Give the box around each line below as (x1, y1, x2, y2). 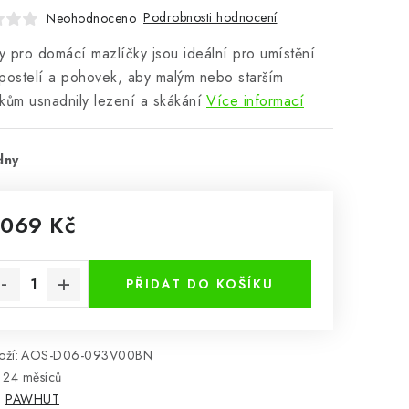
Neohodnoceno (47, 8, 136, 27)
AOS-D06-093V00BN (21, 346, 152, 364)
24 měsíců (3, 368, 62, 386)
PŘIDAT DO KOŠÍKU (126, 275, 274, 293)
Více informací (206, 90, 304, 111)
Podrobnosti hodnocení (143, 8, 278, 26)
